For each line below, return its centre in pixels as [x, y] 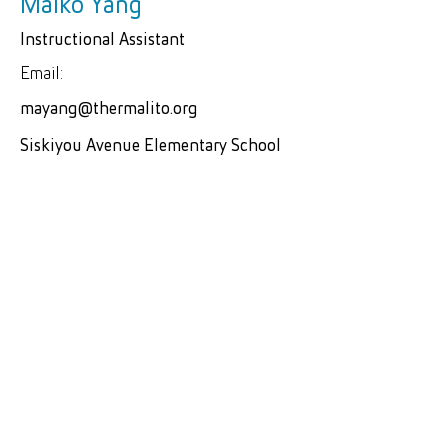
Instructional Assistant [102, 40]
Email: [41, 74]
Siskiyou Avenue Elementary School [150, 146]
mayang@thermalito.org [109, 109]
